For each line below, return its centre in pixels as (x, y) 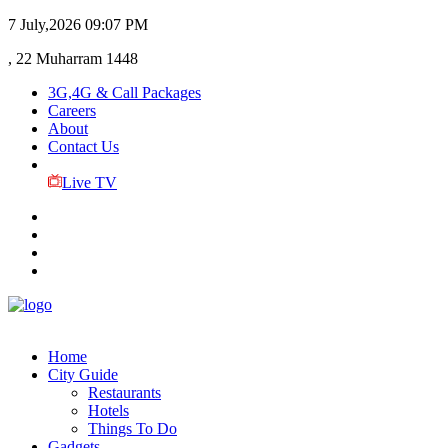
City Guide (83, 374)
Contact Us (83, 146)
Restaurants (124, 392)
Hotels (108, 410)
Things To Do (132, 428)
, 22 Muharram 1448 (73, 58)
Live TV (89, 182)
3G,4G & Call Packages (124, 92)
